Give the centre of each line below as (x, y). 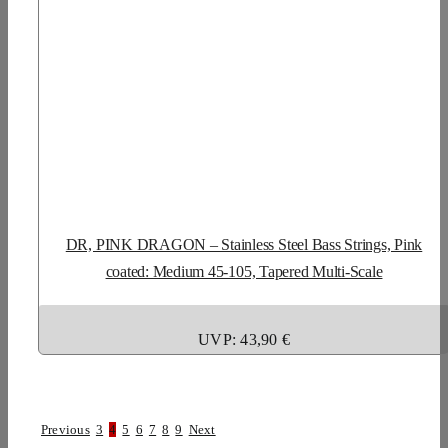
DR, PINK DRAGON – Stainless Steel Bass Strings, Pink (244, 244)
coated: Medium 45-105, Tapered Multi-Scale (244, 271)
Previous (65, 429)
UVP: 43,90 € (244, 339)
